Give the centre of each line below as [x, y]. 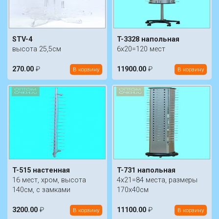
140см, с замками [41, 190]
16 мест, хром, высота [49, 180]
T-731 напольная [146, 171]
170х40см [133, 190]
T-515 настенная [41, 171]
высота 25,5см [37, 49]
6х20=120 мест [141, 49]
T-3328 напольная [148, 40]
